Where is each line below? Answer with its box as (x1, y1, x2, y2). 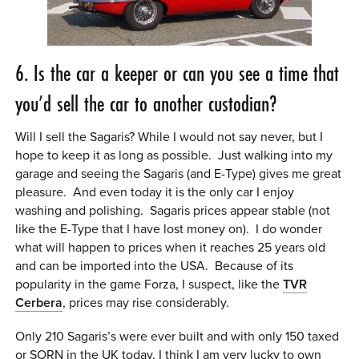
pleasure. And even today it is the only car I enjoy (15, 184, 295, 200)
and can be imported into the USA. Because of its (15, 257, 294, 274)
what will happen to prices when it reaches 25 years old (15, 239, 326, 256)
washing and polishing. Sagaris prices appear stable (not (15, 202, 331, 219)
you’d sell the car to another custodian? (15, 88, 278, 119)
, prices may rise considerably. (63, 294, 230, 311)
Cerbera (15, 294, 63, 311)
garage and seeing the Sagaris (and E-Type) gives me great (15, 165, 342, 182)
